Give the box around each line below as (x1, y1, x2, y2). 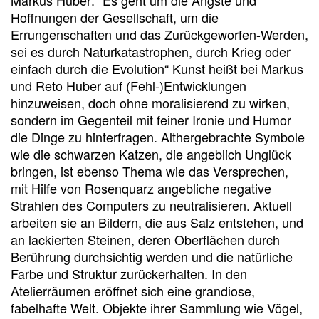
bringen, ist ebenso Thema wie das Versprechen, (11, 162, 288, 180)
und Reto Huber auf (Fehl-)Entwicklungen (11, 76, 246, 95)
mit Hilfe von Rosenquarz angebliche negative (11, 179, 271, 197)
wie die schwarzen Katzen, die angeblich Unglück (11, 145, 291, 163)
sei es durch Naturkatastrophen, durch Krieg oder (11, 42, 291, 61)
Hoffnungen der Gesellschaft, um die (11, 8, 219, 26)
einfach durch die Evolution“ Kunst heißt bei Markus (11, 59, 303, 78)
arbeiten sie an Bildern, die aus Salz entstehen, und (11, 213, 303, 231)
